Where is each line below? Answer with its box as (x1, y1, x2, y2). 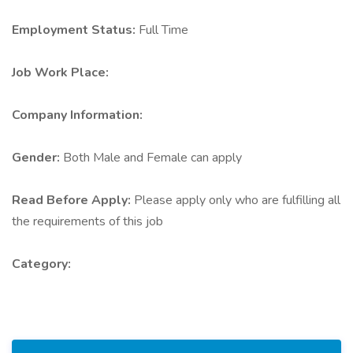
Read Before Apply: (12, 191, 134, 209)
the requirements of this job (12, 213, 163, 230)
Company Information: (12, 106, 143, 124)
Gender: (12, 149, 63, 166)
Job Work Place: (12, 64, 109, 81)
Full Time (139, 21, 188, 39)
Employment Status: (12, 21, 139, 39)
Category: (12, 255, 71, 273)
